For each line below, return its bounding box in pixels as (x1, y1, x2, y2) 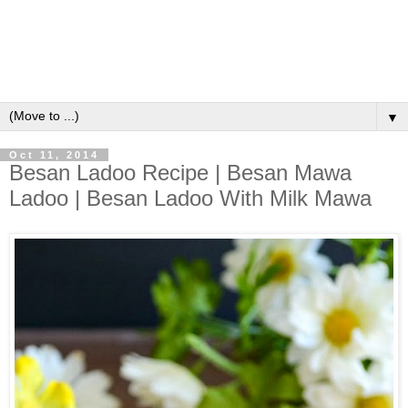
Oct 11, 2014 (9, 149, 99, 161)
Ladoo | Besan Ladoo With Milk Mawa (9, 186, 372, 211)
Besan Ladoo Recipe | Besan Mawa (9, 160, 352, 186)
